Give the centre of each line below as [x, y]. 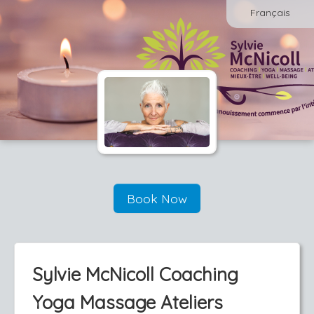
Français [270, 13]
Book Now [157, 198]
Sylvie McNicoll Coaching [135, 274]
